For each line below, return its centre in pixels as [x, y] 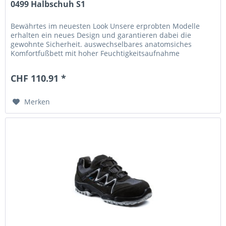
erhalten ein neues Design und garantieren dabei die [101, 35]
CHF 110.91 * [39, 78]
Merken [37, 101]
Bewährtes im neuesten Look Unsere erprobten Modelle [105, 26]
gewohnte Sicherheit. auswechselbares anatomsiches [101, 44]
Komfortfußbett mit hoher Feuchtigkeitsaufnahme [95, 53]
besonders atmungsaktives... [59, 62]
